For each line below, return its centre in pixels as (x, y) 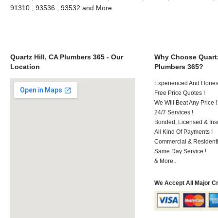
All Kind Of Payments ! (184, 132)
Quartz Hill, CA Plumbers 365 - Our (66, 57)
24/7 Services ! (174, 112)
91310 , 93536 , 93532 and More (61, 8)
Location (25, 66)
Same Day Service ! (181, 151)
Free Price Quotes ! (180, 93)
